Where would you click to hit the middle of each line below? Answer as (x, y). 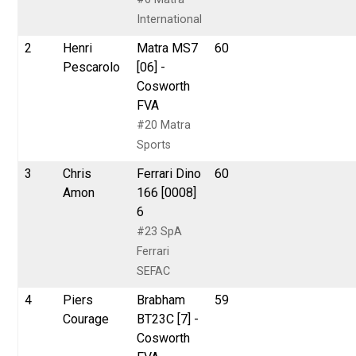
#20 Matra (164, 125)
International (170, 19)
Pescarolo (92, 67)
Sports (154, 145)
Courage (86, 319)
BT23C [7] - (168, 319)
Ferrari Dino (169, 173)
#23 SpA (160, 231)
